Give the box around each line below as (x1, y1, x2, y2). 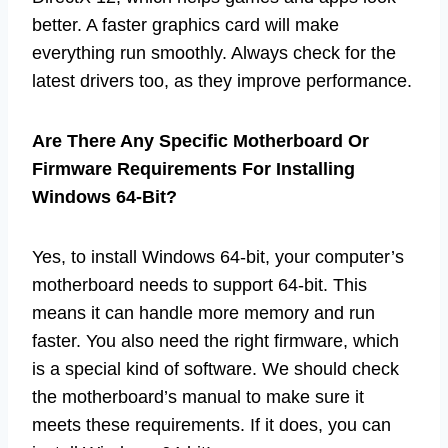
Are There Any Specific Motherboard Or (32, 130, 369, 151)
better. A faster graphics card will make (32, 14, 339, 35)
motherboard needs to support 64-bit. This (32, 274, 367, 295)
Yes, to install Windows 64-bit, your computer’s (32, 246, 404, 267)
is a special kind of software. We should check (32, 358, 399, 379)
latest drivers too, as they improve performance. (32, 70, 412, 91)
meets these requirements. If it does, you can (32, 414, 391, 435)
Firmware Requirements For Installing (32, 158, 355, 179)
